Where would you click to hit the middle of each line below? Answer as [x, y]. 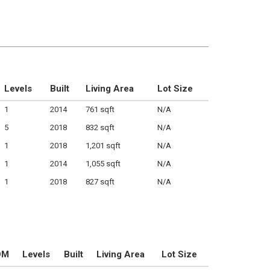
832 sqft [100, 127]
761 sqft [100, 109]
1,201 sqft [103, 146]
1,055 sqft [103, 164]
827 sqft [100, 182]
